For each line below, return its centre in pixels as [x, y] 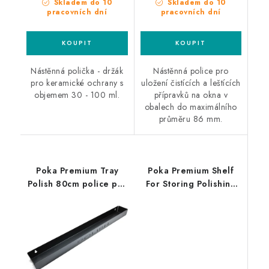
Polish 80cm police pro [77, 183]
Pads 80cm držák [191, 197]
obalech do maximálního [191, 107]
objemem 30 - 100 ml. [77, 95]
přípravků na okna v [191, 95]
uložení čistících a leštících [191, 83]
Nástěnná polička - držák [77, 71]
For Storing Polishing [191, 183]
